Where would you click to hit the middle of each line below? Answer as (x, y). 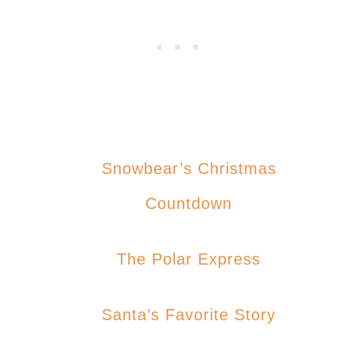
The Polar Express (194, 259)
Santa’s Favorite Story (194, 314)
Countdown (189, 203)
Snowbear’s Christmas (107, 168)
